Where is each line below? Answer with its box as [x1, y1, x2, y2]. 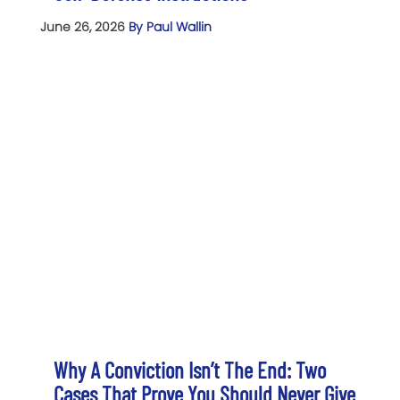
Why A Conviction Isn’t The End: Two [54, 356, 326, 384]
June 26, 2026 [40, 18, 129, 37]
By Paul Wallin [129, 18, 212, 37]
